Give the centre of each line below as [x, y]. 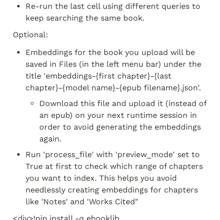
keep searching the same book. [85, 18]
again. [50, 139]
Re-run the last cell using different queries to [113, 6]
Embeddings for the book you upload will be [110, 52]
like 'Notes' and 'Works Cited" [82, 202]
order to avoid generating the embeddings [120, 127]
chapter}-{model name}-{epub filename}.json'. [114, 88]
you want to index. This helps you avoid [101, 178]
